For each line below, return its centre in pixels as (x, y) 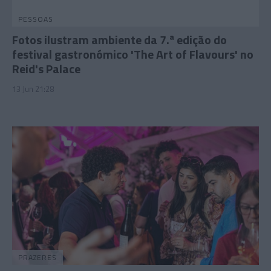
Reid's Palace (46, 68)
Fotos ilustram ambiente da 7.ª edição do (119, 39)
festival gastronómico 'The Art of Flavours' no (133, 54)
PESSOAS (36, 19)
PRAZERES (38, 257)
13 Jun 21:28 (33, 89)
